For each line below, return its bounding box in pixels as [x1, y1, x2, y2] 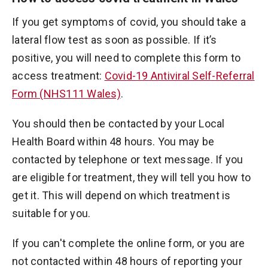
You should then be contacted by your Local [12, 117, 225, 130]
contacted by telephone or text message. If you [12, 153, 243, 166]
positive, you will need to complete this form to [12, 51, 240, 64]
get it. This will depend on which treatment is [12, 189, 231, 202]
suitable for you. [12, 207, 91, 220]
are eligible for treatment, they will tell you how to [12, 171, 251, 184]
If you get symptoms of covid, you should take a [12, 16, 246, 28]
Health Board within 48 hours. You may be [12, 135, 214, 148]
